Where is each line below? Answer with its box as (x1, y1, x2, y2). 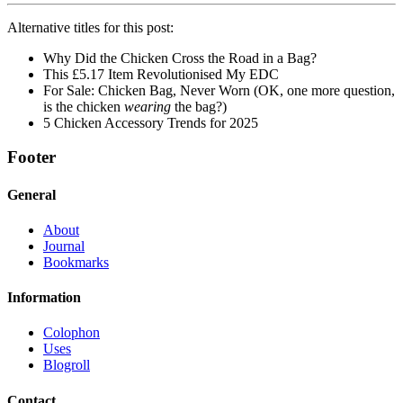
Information (7, 290, 81, 306)
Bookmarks (43, 254, 109, 270)
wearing (124, 98, 171, 114)
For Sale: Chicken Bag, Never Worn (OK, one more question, (43, 82, 395, 98)
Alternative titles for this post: (7, 19, 174, 35)
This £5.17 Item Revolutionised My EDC (43, 66, 279, 82)
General (7, 186, 56, 202)
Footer (7, 148, 56, 167)
